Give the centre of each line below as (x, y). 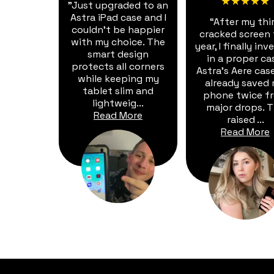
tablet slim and (118, 90)
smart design (118, 53)
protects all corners (118, 65)
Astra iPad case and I (118, 17)
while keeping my (118, 78)
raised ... (245, 119)
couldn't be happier (118, 29)
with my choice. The (118, 41)
